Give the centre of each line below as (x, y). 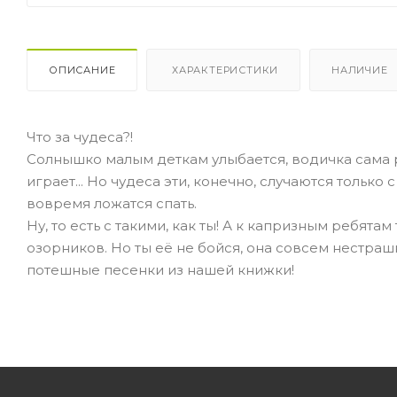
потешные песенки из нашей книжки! (160, 270)
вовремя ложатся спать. (112, 204)
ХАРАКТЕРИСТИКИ (224, 70)
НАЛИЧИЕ (360, 70)
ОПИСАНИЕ (82, 70)
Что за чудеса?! (80, 137)
